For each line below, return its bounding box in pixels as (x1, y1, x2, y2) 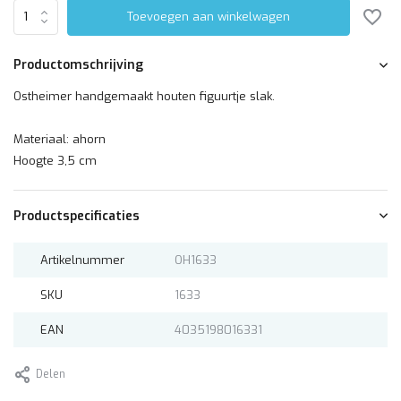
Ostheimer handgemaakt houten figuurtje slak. (13, 89, 278, 104)
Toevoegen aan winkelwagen (127, 9, 291, 24)
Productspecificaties (13, 208, 140, 225)
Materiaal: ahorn (13, 132, 106, 147)
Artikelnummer (40, 252, 124, 268)
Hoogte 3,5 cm (13, 153, 97, 168)
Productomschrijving (13, 56, 143, 73)
